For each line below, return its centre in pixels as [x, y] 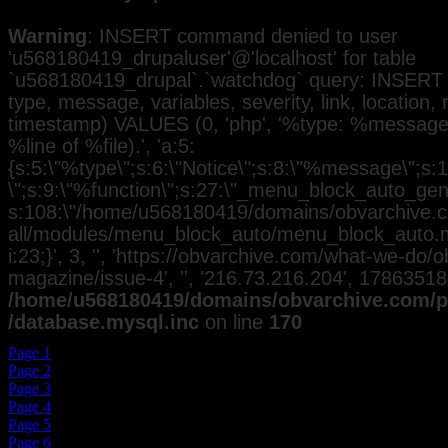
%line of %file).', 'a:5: [101, 146]
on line [234, 322]
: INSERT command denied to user [242, 36]
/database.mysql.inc [103, 322]
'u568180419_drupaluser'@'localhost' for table [212, 58]
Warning [47, 36]
